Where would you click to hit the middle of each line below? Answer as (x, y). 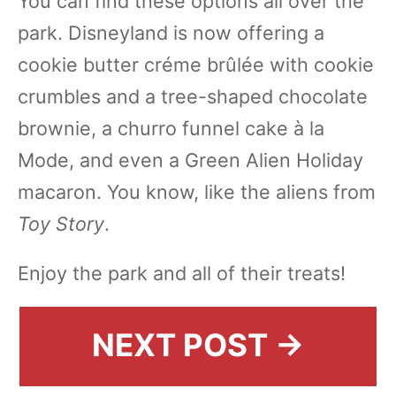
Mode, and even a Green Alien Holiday (190, 160)
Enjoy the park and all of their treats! (182, 274)
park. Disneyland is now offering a (171, 33)
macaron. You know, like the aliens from (197, 192)
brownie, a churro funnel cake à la (171, 129)
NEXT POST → (198, 345)
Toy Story (61, 224)
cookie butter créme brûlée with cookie (196, 65)
